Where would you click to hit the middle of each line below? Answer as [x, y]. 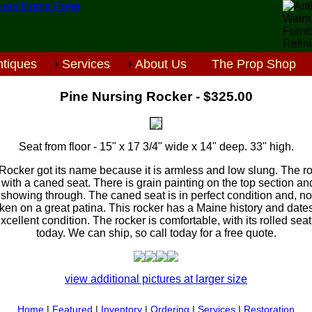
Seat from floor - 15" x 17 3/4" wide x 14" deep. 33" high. [156, 147]
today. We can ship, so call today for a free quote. [156, 233]
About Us [161, 64]
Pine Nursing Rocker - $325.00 [156, 96]
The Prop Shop [253, 64]
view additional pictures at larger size [156, 279]
